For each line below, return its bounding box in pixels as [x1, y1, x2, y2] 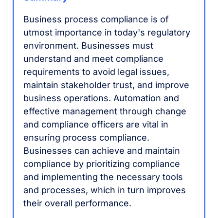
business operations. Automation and [23, 93, 180, 103]
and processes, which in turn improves [23, 185, 186, 195]
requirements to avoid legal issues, [23, 67, 170, 77]
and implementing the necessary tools [23, 172, 183, 182]
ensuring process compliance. [23, 132, 150, 143]
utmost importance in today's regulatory [23, 27, 191, 37]
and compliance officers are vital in [23, 119, 169, 129]
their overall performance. [23, 198, 132, 208]
